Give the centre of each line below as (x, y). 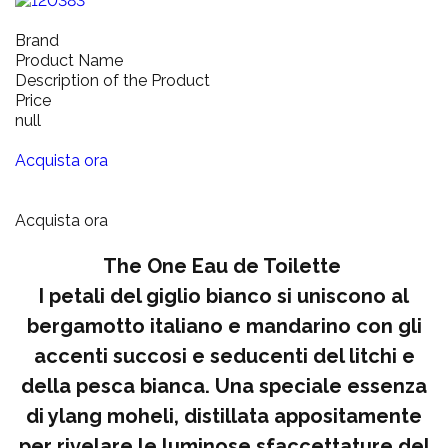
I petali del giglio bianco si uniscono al (224, 295)
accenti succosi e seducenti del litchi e (224, 355)
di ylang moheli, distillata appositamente (224, 415)
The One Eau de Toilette (224, 265)
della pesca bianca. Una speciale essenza (224, 385)
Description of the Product (112, 80)
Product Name (69, 60)
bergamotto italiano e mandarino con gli (224, 325)
